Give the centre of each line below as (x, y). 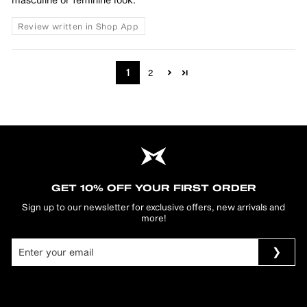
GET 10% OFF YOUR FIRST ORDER (153, 188)
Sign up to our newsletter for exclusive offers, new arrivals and (153, 207)
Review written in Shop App (78, 26)
